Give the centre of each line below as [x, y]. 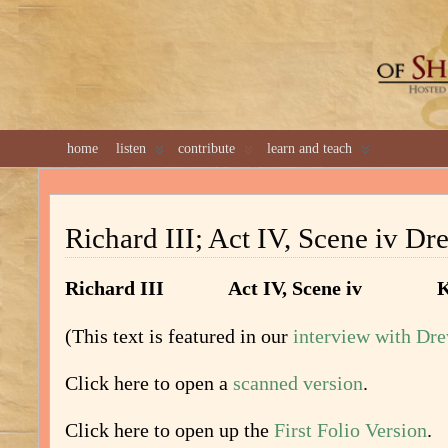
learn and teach [309, 148]
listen [131, 148]
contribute [206, 148]
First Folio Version [350, 430]
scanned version [295, 383]
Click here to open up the [169, 430]
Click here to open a [146, 383]
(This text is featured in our [179, 336]
